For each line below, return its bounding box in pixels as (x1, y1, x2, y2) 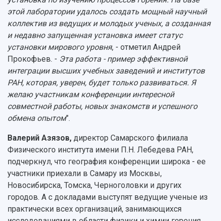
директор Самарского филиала (74, 133, 188, 143)
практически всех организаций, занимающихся (7, 204, 182, 214)
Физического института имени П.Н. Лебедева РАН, (7, 145, 193, 154)
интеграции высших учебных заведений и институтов (7, 66, 205, 75)
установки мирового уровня (7, 42, 112, 52)
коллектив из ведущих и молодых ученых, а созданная (7, 18, 211, 28)
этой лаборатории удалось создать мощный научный (7, 6, 207, 16)
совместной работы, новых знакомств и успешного (7, 101, 197, 111)
